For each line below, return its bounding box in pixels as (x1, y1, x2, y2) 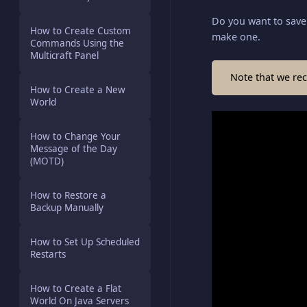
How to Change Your (30, 130, 121, 143)
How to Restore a (30, 189, 106, 201)
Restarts (30, 248, 66, 260)
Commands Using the (30, 37, 124, 49)
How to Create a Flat (30, 282, 121, 295)
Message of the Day (30, 143, 117, 155)
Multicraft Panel (30, 49, 99, 62)
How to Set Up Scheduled (30, 236, 140, 248)
